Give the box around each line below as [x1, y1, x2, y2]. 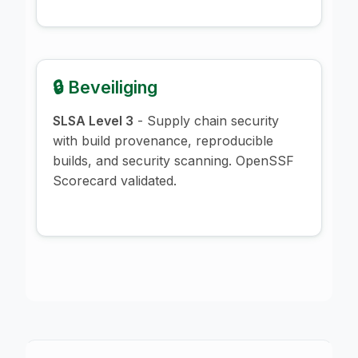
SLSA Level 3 [53, 112, 133, 129]
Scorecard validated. [53, 172, 177, 189]
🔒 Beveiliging [53, 76, 157, 97]
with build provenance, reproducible [53, 132, 273, 149]
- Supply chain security [133, 112, 279, 129]
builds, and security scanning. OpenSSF [53, 152, 294, 169]
